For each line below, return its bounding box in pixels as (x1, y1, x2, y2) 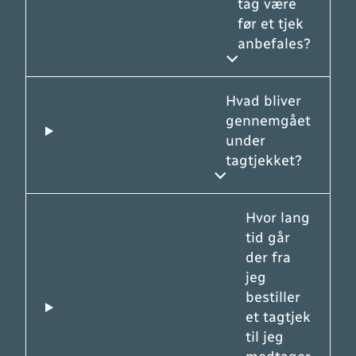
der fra (246, 249, 291, 267)
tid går (246, 229, 290, 247)
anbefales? (238, 35, 311, 53)
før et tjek (238, 15, 304, 33)
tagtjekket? (226, 152, 302, 170)
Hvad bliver (226, 92, 301, 110)
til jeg (246, 328, 284, 346)
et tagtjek (246, 308, 311, 327)
